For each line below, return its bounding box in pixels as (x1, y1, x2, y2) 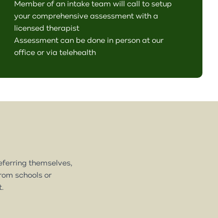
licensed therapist (14, 23, 80, 33)
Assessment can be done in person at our (14, 35, 164, 45)
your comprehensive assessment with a (14, 11, 159, 20)
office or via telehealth (14, 47, 96, 57)
